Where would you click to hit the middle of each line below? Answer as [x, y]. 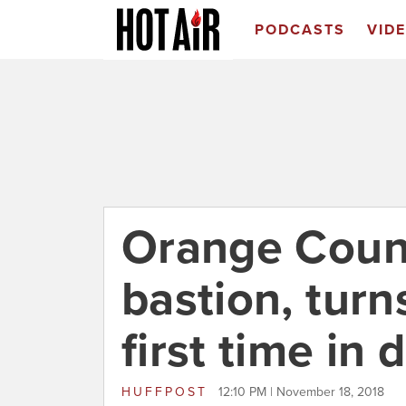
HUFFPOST [168, 392]
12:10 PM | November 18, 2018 [301, 392]
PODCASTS [300, 30]
